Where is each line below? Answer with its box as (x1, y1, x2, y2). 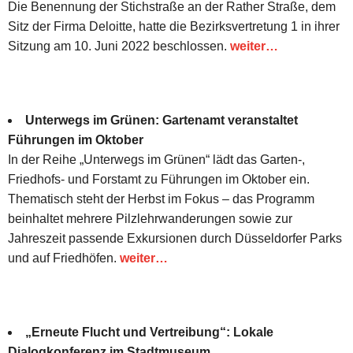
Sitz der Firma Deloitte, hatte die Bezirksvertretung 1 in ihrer (8, 19, 340, 33)
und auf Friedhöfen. (8, 251, 120, 265)
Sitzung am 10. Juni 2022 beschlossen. (8, 39, 230, 53)
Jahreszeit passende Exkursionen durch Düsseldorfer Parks (8, 231, 342, 245)
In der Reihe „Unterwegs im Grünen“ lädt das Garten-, (8, 152, 305, 166)
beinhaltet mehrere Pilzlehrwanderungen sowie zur (8, 211, 292, 225)
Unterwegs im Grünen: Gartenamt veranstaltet (25, 113, 298, 127)
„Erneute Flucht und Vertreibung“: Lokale (25, 325, 273, 339)
